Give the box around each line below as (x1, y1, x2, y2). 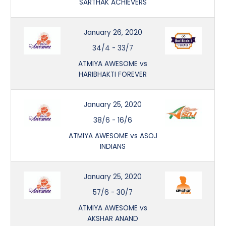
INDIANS (100, 141, 126, 151)
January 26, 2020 (83, 27, 142, 37)
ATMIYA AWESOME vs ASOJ (68, 131, 157, 141)
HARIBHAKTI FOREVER (79, 69, 147, 79)
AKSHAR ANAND (87, 213, 139, 223)
